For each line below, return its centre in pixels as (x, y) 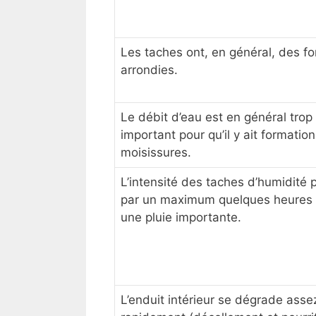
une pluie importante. (181, 218)
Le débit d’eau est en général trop (217, 117)
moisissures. (156, 153)
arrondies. (149, 70)
